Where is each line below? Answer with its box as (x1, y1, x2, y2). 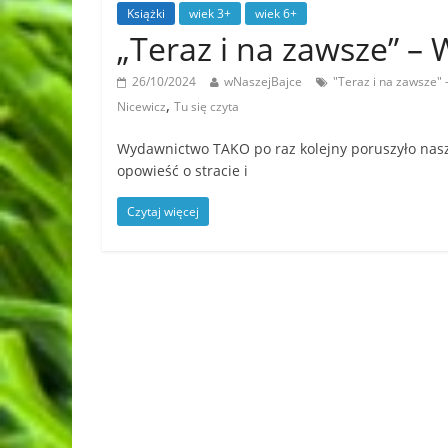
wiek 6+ (255, 4, 297, 22)
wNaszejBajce (224, 72, 302, 90)
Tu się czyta (174, 97, 239, 115)
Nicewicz (117, 97, 166, 115)
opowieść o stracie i (117, 160, 248, 180)
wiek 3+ (189, 4, 231, 22)
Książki (127, 4, 165, 22)
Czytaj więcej (127, 202, 199, 220)
